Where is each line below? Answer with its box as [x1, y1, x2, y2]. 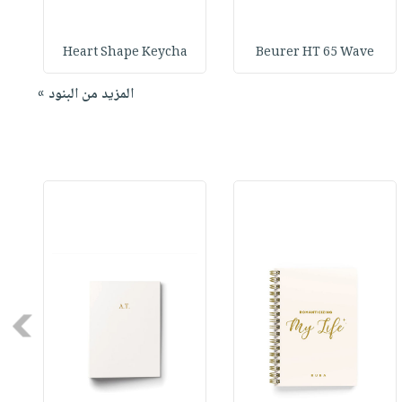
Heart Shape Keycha [62, 42, 188, 65]
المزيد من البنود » [37, 83, 134, 108]
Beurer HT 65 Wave [256, 42, 375, 65]
